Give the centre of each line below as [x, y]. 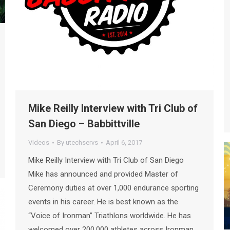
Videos [39, 142]
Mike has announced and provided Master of [103, 174]
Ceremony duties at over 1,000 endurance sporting [113, 188]
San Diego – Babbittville [84, 124]
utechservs [82, 142]
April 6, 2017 [124, 142]
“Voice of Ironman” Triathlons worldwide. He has [110, 216]
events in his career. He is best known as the [103, 202]
